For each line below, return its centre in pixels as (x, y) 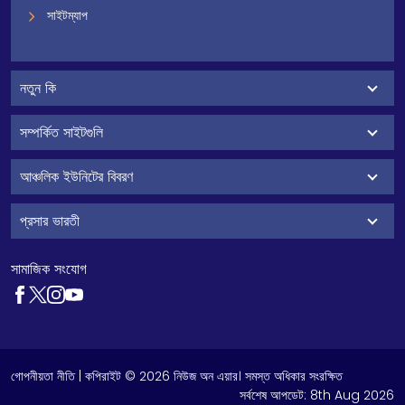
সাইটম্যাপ (67, 15)
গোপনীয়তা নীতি (43, 377)
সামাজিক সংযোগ (49, 269)
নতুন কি (38, 88)
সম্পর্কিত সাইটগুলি (61, 132)
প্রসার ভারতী (50, 221)
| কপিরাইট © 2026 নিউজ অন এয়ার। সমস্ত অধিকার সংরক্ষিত (209, 377)
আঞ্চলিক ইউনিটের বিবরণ (76, 177)
